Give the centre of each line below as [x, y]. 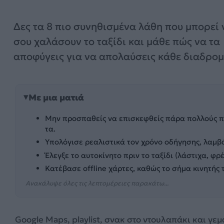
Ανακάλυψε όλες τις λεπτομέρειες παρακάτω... [97, 183]
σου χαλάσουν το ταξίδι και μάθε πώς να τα [117, 41]
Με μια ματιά [56, 97]
